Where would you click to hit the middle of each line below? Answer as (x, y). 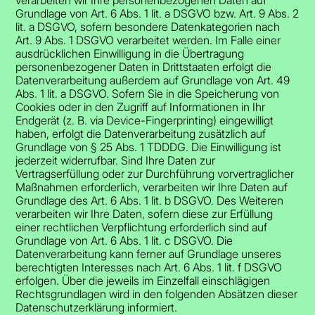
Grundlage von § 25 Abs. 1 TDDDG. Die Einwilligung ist (149, 147)
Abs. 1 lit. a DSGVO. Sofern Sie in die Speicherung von (148, 93)
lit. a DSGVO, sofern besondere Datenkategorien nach (148, 26)
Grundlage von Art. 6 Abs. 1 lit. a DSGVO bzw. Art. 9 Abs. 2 (157, 13)
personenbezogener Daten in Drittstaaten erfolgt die (144, 66)
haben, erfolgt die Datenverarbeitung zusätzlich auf (141, 133)
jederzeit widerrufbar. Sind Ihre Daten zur (116, 160)
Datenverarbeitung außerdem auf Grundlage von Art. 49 (153, 80)
